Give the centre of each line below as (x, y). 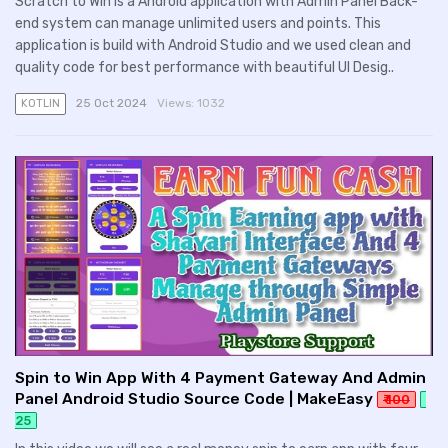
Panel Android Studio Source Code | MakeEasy (194, 398)
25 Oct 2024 (111, 102)
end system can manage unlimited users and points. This (198, 23)
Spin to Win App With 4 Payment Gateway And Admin (220, 377)
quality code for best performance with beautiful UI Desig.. (204, 67)
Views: (176, 102)
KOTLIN (40, 103)
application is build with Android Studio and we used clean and (213, 45)
